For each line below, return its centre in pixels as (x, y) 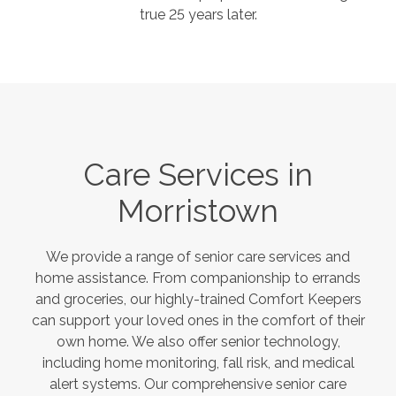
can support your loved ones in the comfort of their (198, 320)
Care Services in (198, 174)
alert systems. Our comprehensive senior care (198, 384)
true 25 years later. (198, 14)
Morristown (198, 210)
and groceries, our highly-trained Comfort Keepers (198, 299)
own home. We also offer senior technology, (198, 341)
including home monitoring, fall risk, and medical (198, 362)
